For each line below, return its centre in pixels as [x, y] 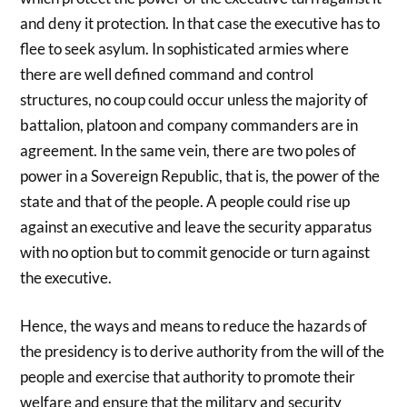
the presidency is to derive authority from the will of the [203, 352]
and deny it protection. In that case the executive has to [200, 23]
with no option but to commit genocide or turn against [195, 252]
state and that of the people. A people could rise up [185, 201]
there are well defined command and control [167, 74]
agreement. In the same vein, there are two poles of [189, 150]
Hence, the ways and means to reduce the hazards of [194, 326]
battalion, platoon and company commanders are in [189, 124]
